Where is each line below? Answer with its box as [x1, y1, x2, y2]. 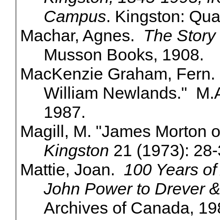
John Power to [43, 179, 155, 198]
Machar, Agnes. [20, 26, 143, 45]
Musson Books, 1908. [43, 45, 204, 64]
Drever [154, 179, 205, 198]
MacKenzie [20, 64, 103, 83]
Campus [43, 7, 106, 26]
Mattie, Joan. [20, 160, 124, 179]
